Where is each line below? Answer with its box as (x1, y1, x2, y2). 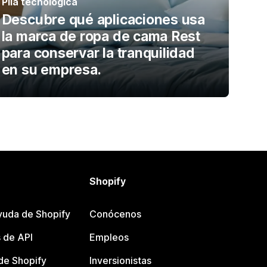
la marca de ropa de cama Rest (1, 28, 200, 45)
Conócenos (89, 208, 142, 221)
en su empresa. (1, 61, 101, 79)
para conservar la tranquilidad (1, 45, 195, 62)
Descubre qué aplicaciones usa (1, 11, 205, 29)
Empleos (89, 231, 129, 244)
